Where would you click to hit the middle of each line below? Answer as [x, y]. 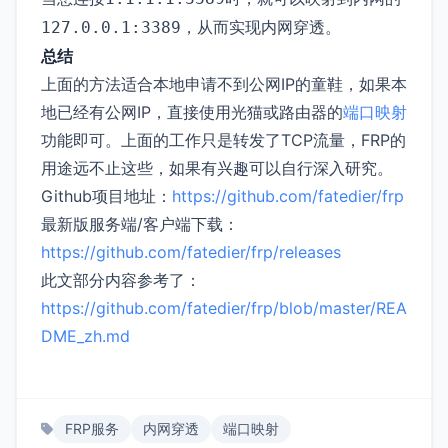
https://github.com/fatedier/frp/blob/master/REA [224, 307]
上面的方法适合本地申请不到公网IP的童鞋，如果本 [224, 83]
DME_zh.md [85, 335]
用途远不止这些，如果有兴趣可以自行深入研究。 [217, 167]
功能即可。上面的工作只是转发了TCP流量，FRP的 [223, 139]
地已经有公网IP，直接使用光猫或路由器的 [192, 111]
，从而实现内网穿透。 [261, 26]
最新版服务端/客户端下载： [140, 223]
